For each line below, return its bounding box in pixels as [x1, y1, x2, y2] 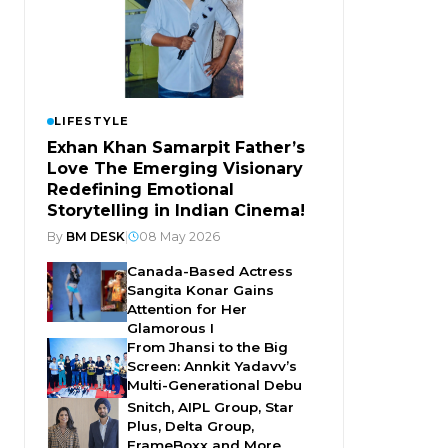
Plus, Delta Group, [127, 418, 254, 435]
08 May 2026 [139, 229, 220, 245]
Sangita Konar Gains [127, 282, 274, 299]
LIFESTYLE [54, 114, 129, 129]
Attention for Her [127, 301, 247, 318]
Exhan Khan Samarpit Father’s [47, 138, 305, 158]
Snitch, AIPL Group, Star [127, 399, 294, 416]
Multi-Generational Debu [127, 377, 302, 394]
